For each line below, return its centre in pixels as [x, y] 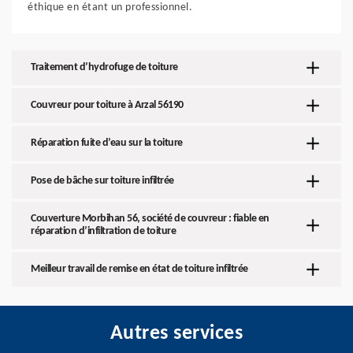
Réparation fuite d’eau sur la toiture [107, 143]
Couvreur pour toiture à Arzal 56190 [107, 105]
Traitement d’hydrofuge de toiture [104, 67]
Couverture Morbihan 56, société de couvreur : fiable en [150, 219]
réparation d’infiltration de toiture [103, 231]
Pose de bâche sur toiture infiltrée [102, 181]
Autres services [176, 334]
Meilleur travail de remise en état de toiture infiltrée [139, 269]
